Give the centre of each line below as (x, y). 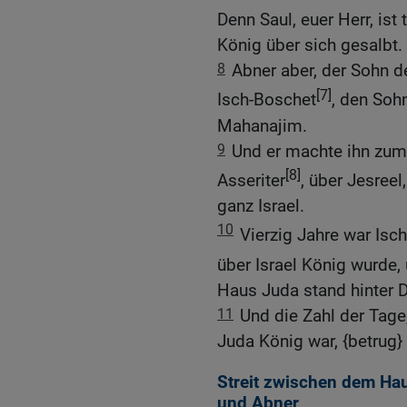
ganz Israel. (261, 206)
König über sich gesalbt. (310, 45)
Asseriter (251, 181)
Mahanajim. (262, 125)
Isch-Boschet (267, 100)
